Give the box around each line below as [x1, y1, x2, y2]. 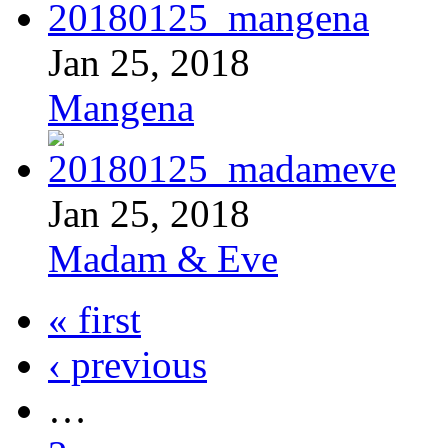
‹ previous [48, 342, 207, 386]
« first [48, 297, 141, 341]
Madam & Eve [48, 236, 278, 280]
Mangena [48, 85, 194, 129]
